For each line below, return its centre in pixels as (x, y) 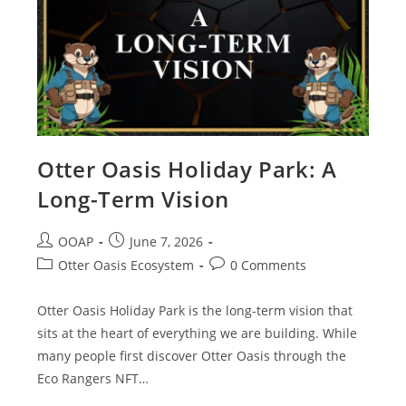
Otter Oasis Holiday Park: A (187, 169)
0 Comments (269, 265)
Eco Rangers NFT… (93, 378)
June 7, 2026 (167, 241)
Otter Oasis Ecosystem (126, 265)
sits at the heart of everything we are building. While (198, 333)
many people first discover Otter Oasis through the (192, 355)
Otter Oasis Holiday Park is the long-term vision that (195, 310)
